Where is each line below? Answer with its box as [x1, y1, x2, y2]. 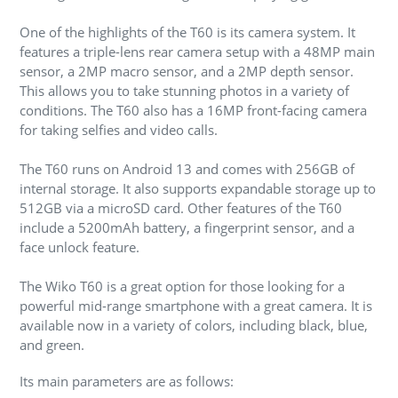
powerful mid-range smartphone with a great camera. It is [20, 297, 372, 314]
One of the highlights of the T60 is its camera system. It [20, 23, 355, 41]
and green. [20, 336, 84, 354]
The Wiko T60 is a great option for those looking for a [20, 277, 345, 295]
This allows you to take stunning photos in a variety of [20, 82, 349, 99]
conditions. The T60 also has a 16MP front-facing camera [20, 101, 367, 119]
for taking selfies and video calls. [20, 121, 218, 139]
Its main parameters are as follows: [20, 372, 234, 391]
